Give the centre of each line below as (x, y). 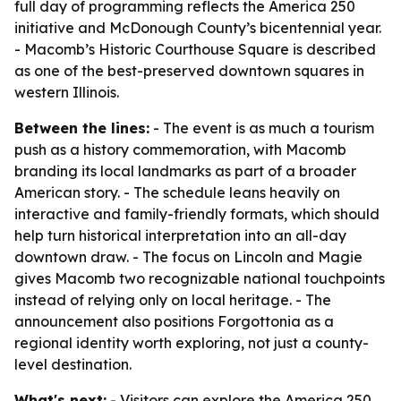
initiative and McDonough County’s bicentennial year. (198, 28)
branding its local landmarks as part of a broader (185, 171)
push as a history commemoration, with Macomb (180, 149)
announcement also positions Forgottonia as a (174, 321)
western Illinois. (67, 92)
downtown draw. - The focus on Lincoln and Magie (188, 257)
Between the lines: (82, 128)
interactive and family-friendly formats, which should (197, 214)
